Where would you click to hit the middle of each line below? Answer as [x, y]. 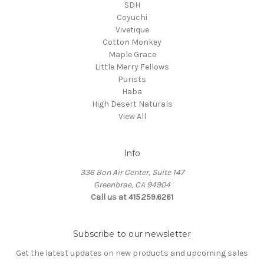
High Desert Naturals [132, 104]
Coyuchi [132, 18]
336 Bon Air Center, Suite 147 [132, 173]
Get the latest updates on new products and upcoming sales [132, 253]
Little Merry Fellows [132, 67]
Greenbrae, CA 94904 [132, 185]
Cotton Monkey [132, 42]
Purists [132, 80]
